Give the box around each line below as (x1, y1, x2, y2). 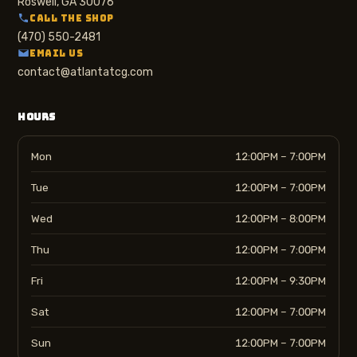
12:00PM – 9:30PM (235, 274, 326, 287)
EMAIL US (29, 47, 83, 59)
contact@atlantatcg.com (18, 65, 153, 79)
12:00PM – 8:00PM (235, 212, 326, 225)
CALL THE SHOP (29, 12, 114, 24)
